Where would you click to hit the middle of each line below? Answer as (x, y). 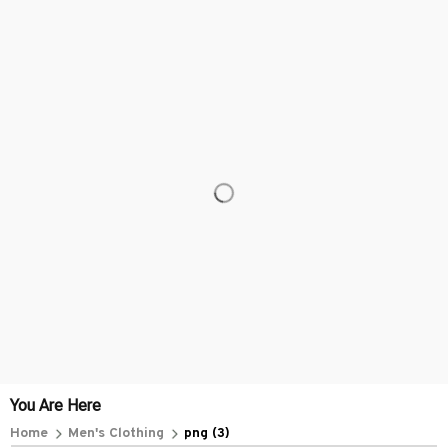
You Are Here (55, 406)
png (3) (207, 434)
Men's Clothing (116, 434)
